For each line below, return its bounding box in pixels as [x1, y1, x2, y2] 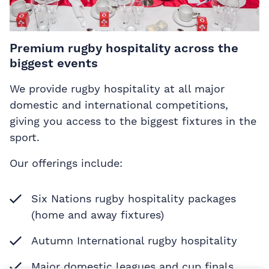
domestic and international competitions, [10, 98, 228, 112]
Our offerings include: [10, 157, 122, 170]
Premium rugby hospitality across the [10, 41, 238, 56]
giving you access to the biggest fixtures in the [10, 115, 256, 128]
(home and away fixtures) [31, 208, 164, 222]
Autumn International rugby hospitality [31, 234, 237, 247]
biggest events [10, 56, 98, 71]
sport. [10, 131, 40, 144]
